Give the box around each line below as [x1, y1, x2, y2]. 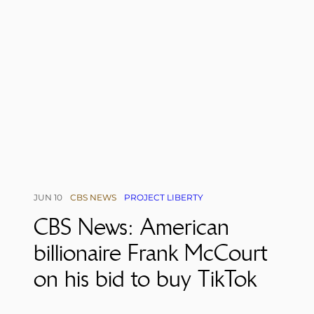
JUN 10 [34, 192, 62, 203]
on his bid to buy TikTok [34, 265, 257, 293]
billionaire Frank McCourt [34, 239, 268, 267]
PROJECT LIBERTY [124, 192, 203, 203]
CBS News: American [34, 213, 229, 241]
